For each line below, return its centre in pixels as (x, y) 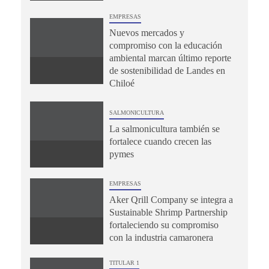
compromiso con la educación (165, 45)
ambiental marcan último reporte (170, 58)
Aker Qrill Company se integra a (171, 199)
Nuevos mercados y (147, 32)
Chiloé (122, 83)
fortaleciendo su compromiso (164, 225)
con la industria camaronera (161, 237)
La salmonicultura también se (164, 128)
